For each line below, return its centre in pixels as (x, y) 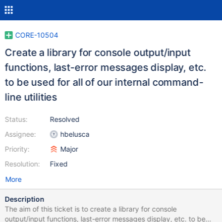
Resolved (65, 119)
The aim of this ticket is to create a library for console (91, 209)
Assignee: (20, 134)
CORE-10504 (37, 35)
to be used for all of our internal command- (104, 82)
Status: (16, 119)
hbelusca (75, 134)
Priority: (17, 149)
